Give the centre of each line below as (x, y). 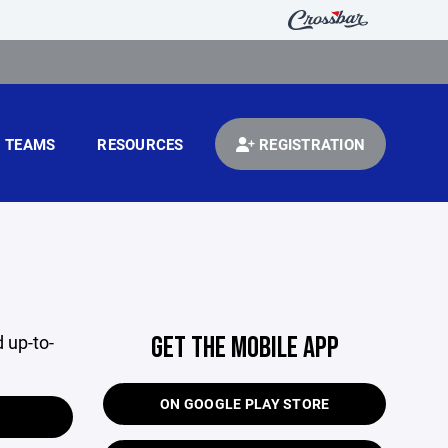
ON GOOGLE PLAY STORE (244, 403)
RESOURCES (140, 144)
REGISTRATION (309, 144)
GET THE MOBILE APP (244, 348)
